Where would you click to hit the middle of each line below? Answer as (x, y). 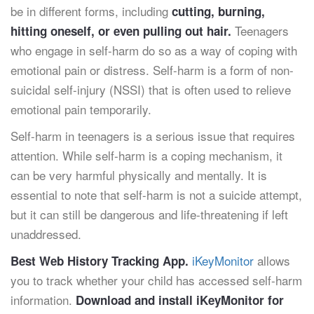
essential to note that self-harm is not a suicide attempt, (156, 194)
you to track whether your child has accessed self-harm (156, 280)
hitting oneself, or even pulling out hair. (123, 31)
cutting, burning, (218, 11)
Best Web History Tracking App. (100, 261)
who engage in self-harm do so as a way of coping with (154, 50)
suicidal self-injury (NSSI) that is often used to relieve (151, 89)
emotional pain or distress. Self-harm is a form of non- (152, 70)
